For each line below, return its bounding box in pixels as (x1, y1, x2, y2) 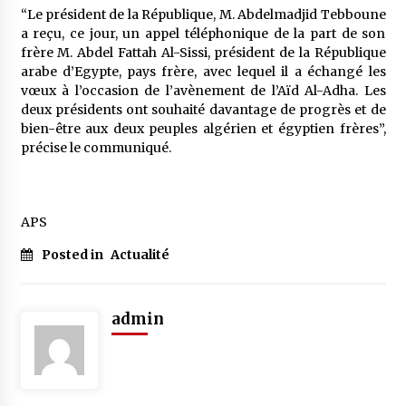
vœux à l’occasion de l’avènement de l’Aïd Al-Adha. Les (20, 82, 386, 99)
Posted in (41, 246, 106, 263)
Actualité (110, 246, 169, 263)
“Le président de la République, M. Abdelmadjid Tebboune (20, 6, 386, 23)
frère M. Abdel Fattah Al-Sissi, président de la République (20, 44, 386, 61)
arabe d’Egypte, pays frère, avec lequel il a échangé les (20, 63, 386, 80)
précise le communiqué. (20, 140, 171, 156)
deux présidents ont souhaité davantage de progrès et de (20, 101, 386, 118)
